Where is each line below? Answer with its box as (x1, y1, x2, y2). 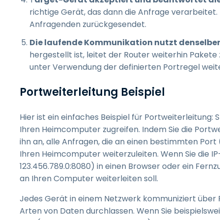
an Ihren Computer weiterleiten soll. (20, 173, 158, 184)
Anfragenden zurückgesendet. (29, 19, 146, 30)
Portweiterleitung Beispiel (20, 84, 165, 100)
